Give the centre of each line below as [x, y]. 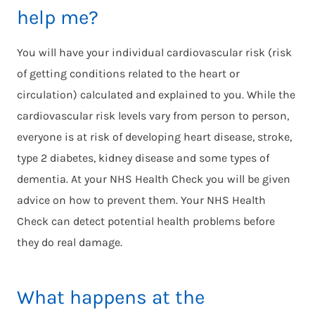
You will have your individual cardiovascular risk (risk [154, 52]
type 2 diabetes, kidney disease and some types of [143, 157]
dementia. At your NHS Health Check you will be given [154, 179]
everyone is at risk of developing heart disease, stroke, [154, 136]
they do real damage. [70, 242]
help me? [58, 17]
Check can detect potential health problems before [146, 221]
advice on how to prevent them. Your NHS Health [141, 200]
